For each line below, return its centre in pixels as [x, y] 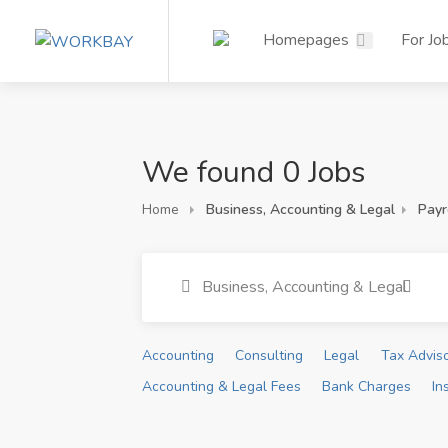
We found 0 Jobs [253, 172]
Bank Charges [367, 386]
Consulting [269, 355]
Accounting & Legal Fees [221, 386]
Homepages [306, 40]
